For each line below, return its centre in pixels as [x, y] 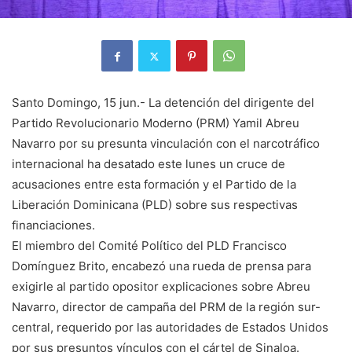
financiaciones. [53, 225]
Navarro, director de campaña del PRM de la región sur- [166, 307]
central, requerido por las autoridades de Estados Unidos [170, 328]
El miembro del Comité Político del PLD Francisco [149, 246]
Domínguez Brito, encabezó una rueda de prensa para [161, 266]
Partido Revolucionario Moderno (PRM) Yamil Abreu [156, 123]
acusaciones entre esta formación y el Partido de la [154, 185]
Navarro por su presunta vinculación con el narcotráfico [166, 144]
